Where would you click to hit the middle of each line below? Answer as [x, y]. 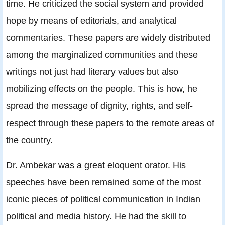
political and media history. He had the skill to [96, 216]
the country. [29, 140]
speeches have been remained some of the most [104, 182]
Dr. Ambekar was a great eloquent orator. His [96, 165]
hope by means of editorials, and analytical [91, 21]
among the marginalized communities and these [102, 55]
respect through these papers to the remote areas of [110, 123]
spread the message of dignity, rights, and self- [99, 106]
